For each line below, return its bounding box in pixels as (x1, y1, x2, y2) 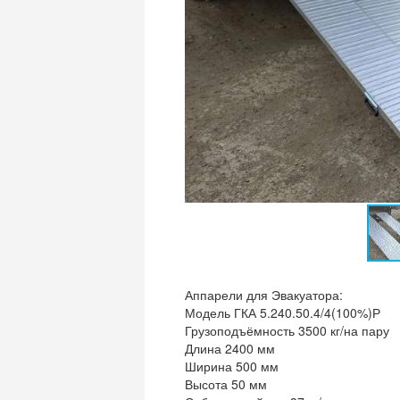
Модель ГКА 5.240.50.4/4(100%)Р (185, 304, 380, 321)
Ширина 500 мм (185, 357, 279, 375)
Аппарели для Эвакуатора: (185, 286, 343, 304)
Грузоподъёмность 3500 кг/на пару (185, 321, 389, 339)
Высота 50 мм (185, 375, 267, 393)
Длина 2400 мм (185, 339, 275, 357)
